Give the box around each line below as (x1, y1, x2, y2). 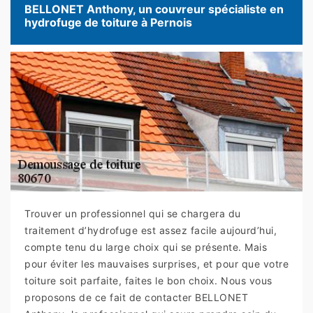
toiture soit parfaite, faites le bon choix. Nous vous (24, 275, 272, 287)
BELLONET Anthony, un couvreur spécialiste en (24, 2, 284, 17)
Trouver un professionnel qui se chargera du (24, 208, 241, 220)
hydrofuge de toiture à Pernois (24, 15, 192, 30)
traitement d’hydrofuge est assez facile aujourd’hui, (24, 224, 277, 237)
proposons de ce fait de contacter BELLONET (24, 291, 248, 304)
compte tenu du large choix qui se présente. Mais (24, 241, 267, 254)
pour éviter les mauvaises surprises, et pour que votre (24, 258, 289, 270)
